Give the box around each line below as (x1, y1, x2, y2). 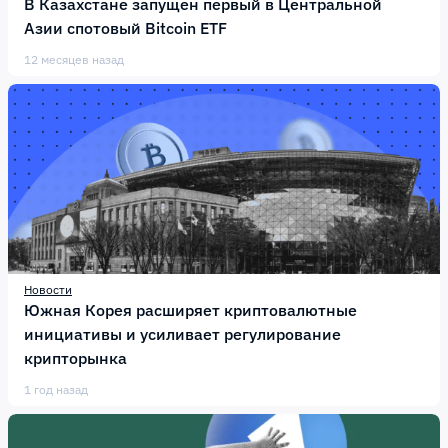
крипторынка (24, 348, 127, 368)
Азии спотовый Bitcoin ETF (24, 18, 227, 38)
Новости (24, 282, 72, 297)
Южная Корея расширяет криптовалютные (24, 300, 357, 320)
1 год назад (24, 382, 88, 397)
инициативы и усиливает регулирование (24, 324, 341, 344)
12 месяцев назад (24, 52, 124, 67)
